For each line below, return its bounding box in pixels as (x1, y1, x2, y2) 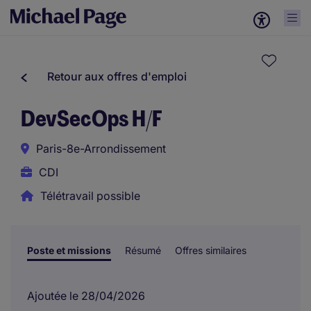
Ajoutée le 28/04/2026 (27, 289, 145, 303)
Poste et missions (27, 244, 111, 256)
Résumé (125, 244, 161, 256)
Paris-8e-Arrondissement (36, 142, 166, 155)
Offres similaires (175, 244, 246, 256)
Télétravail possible (40, 189, 140, 203)
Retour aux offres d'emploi (47, 69, 187, 83)
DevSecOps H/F (21, 104, 162, 133)
